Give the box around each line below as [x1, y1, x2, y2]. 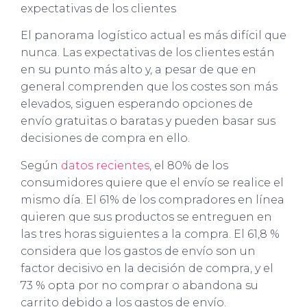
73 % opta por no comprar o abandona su [21, 278, 258, 292]
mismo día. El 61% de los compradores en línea [21, 193, 284, 206]
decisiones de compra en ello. [21, 132, 190, 145]
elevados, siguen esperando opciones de [21, 97, 253, 111]
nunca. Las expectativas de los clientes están [21, 46, 275, 60]
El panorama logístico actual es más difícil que [21, 29, 286, 42]
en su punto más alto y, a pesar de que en [21, 63, 256, 77]
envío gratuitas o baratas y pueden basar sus [21, 114, 275, 128]
